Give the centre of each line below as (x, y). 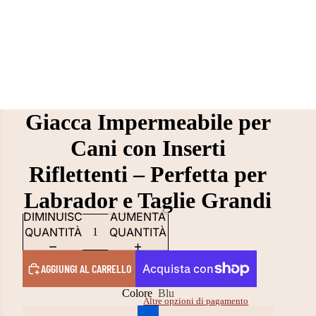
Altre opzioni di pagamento (196, 301)
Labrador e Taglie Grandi (148, 200)
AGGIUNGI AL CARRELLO (86, 268)
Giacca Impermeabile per (148, 122)
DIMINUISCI (54, 217)
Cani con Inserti (148, 148)
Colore (137, 293)
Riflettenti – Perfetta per (148, 174)
